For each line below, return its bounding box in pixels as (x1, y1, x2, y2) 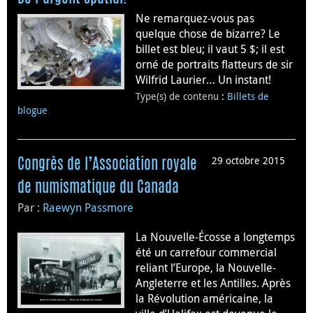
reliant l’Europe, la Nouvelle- (136, 259, 276, 275)
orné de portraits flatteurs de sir (136, 56, 293, 72)
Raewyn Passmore (43, 199, 133, 215)
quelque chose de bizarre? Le (136, 25, 280, 41)
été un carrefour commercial (136, 244, 277, 260)
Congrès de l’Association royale (17, 156, 197, 173)
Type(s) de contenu (136, 89, 221, 103)
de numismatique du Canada (17, 180, 179, 196)
